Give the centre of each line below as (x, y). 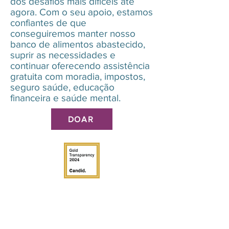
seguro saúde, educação (62, 87)
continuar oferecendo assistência (80, 66)
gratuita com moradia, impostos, (78, 76)
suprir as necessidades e (63, 55)
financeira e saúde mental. (65, 98)
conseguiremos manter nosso (73, 33)
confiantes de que (48, 23)
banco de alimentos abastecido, (78, 44)
